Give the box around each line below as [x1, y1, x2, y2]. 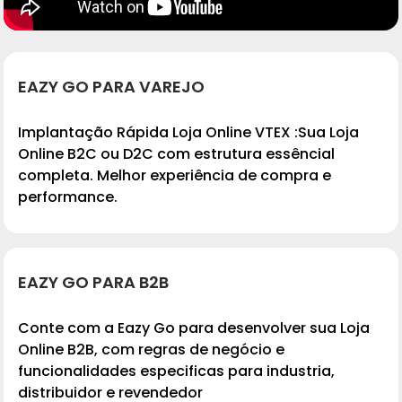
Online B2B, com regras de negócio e [18, 339, 284, 361]
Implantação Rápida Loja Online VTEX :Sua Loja [18, 122, 359, 144]
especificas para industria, [136, 361, 335, 382]
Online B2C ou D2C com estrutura [18, 144, 262, 165]
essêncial [262, 144, 335, 165]
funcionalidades [18, 361, 136, 382]
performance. [18, 187, 118, 208]
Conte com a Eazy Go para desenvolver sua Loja [18, 318, 370, 339]
